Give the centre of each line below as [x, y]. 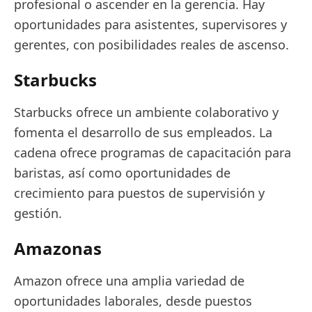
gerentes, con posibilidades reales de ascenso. [151, 45]
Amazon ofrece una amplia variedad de [129, 281]
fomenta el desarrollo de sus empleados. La [143, 132]
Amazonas [58, 248]
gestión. [38, 213]
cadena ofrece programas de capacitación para [153, 153]
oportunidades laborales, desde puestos [133, 301]
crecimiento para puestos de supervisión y [139, 193]
